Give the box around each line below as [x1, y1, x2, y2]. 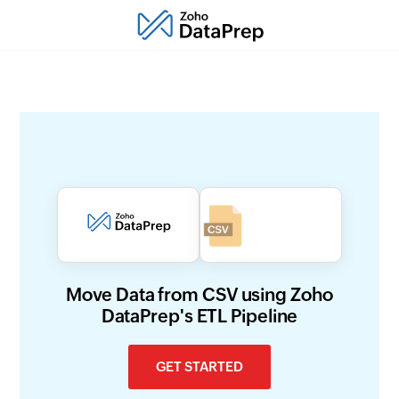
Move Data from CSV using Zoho [66, 284, 333, 305]
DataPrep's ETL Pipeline [101, 305, 298, 327]
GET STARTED [156, 359, 243, 375]
